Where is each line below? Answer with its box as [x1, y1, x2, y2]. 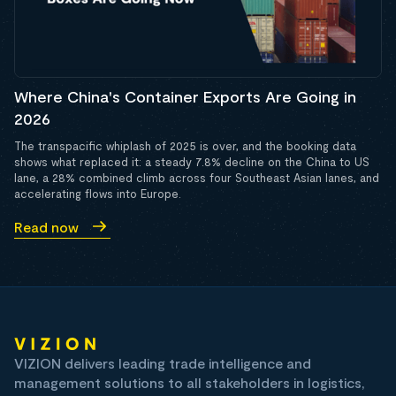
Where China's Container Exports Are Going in [14, 87, 356, 107]
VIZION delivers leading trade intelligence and [14, 354, 311, 372]
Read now [14, 217, 79, 235]
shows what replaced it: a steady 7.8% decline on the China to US [14, 155, 369, 170]
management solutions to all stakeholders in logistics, [14, 374, 365, 392]
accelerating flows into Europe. [14, 187, 181, 202]
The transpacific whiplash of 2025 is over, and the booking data [14, 139, 356, 154]
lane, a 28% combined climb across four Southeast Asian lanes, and [14, 171, 379, 186]
